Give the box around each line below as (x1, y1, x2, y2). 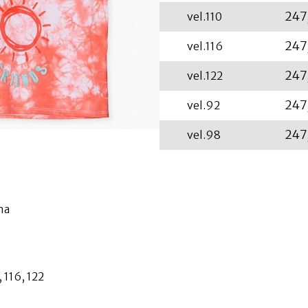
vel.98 (186, 128, 221, 142)
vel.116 (186, 39, 223, 54)
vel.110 (186, 10, 222, 24)
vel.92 (186, 98, 220, 113)
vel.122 (186, 69, 223, 83)
